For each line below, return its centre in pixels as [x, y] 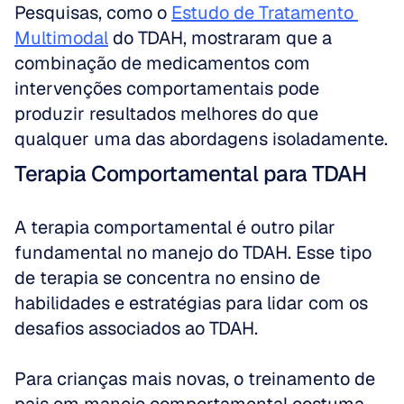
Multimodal [61, 38]
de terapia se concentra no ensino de [167, 278]
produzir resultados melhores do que [166, 114]
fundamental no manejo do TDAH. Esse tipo [193, 252]
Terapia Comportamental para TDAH [190, 174]
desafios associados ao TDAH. [138, 328]
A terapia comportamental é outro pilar [175, 227]
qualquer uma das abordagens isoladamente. [201, 139]
